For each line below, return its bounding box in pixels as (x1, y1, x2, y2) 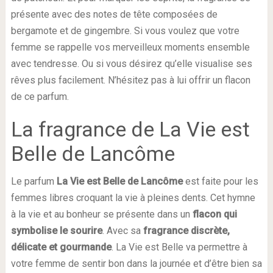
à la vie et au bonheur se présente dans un (10, 208, 193, 221)
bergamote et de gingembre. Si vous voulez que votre (10, 25, 239, 37)
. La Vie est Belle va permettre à (111, 241, 247, 253)
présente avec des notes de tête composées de (10, 9, 218, 21)
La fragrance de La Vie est (10, 117, 250, 142)
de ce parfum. (10, 91, 69, 103)
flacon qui (192, 208, 237, 221)
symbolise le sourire (10, 225, 102, 237)
